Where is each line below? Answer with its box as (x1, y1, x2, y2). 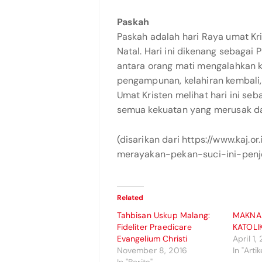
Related (116, 193, 144, 202)
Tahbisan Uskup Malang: (116, 210, 211, 220)
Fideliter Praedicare (116, 222, 192, 232)
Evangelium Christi (116, 233, 188, 244)
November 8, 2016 (116, 245, 188, 256)
